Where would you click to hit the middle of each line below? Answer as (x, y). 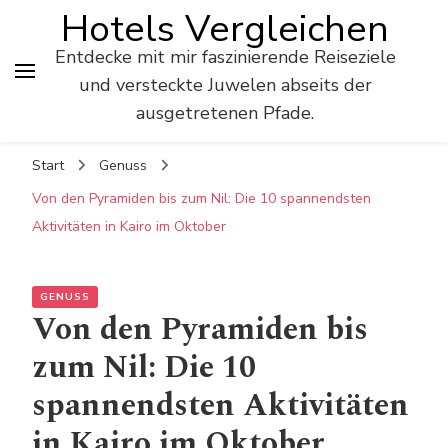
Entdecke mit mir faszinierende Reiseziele (225, 57)
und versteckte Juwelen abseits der (225, 85)
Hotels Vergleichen (225, 29)
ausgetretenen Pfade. (225, 113)
